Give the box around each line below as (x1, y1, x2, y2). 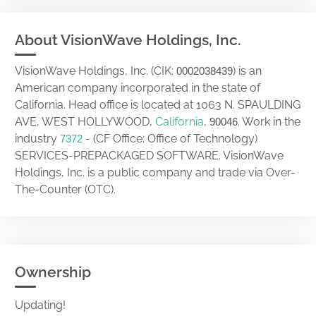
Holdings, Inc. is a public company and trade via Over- (15, 166, 296, 179)
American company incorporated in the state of (15, 81, 260, 95)
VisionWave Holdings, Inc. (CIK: (15, 64, 176, 78)
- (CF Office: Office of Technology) (83, 132, 257, 145)
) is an (233, 64, 262, 78)
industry (15, 132, 60, 145)
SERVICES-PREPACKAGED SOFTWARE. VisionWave (15, 149, 284, 162)
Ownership (15, 263, 91, 281)
